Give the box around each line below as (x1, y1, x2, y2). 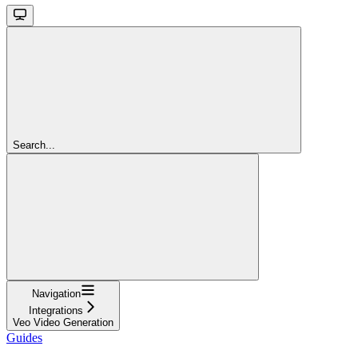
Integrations (29, 304, 83, 316)
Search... (13, 138, 55, 151)
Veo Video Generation (13, 316, 113, 328)
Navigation (31, 287, 81, 300)
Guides (6, 330, 42, 344)
